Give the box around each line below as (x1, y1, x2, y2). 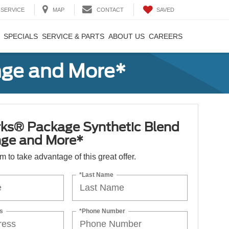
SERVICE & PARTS (42, 32, 104, 40)
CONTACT (97, 7, 124, 13)
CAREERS (149, 32, 182, 40)
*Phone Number (79, 207, 126, 215)
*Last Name (79, 171, 114, 178)
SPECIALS (4, 32, 38, 40)
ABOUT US (108, 32, 145, 40)
